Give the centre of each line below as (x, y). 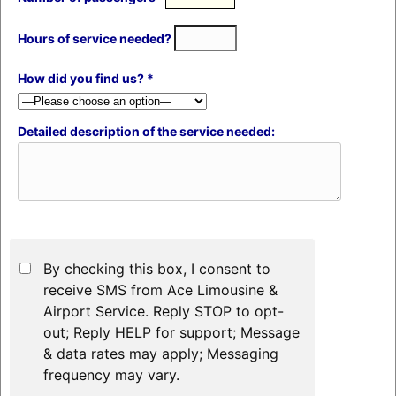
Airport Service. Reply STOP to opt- (163, 311)
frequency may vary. (111, 374)
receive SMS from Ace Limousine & (160, 289)
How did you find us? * (85, 78)
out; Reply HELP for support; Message (171, 332)
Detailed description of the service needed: (146, 131)
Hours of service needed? (95, 38)
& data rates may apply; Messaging (160, 353)
